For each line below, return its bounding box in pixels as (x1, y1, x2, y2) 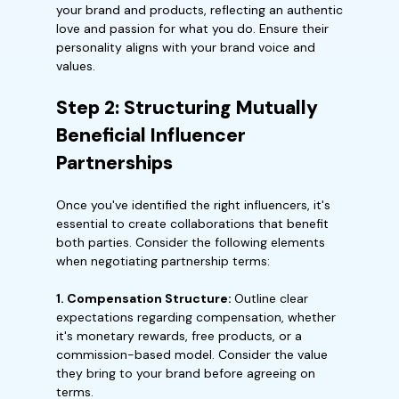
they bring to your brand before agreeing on (56, 365, 315, 381)
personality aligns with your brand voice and (56, 39, 315, 55)
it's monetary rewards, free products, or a (56, 328, 302, 344)
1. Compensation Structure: (56, 290, 234, 306)
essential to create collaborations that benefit (56, 216, 329, 232)
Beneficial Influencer (56, 123, 246, 148)
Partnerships (56, 151, 173, 175)
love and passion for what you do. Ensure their (56, 20, 329, 37)
